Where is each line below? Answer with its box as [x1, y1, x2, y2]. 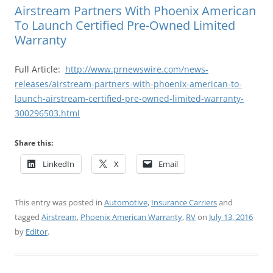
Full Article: [15, 63, 65, 76]
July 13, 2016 [209, 211, 253, 223]
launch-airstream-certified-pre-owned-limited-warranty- [15, 93, 244, 105]
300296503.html [15, 107, 80, 119]
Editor [26, 226, 48, 238]
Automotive [104, 197, 147, 208]
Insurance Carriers [151, 197, 217, 208]
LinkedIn [43, 158, 74, 170]
